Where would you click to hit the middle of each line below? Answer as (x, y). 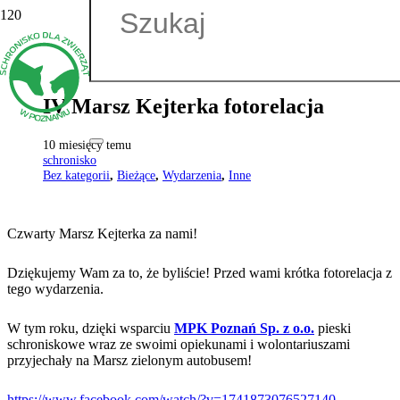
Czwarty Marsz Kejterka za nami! (102, 233)
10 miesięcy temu (87, 144)
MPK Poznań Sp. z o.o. (244, 328)
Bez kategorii (76, 175)
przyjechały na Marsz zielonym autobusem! (129, 360)
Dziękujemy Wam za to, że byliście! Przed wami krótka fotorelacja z (200, 272)
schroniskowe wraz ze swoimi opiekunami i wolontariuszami (179, 344)
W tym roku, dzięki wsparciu (91, 328)
